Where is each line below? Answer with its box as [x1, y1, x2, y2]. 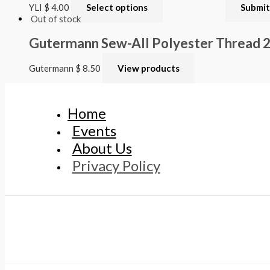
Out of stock [31, 13, 81, 24]
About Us [72, 139, 132, 157]
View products [118, 62, 180, 74]
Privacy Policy [72, 156, 160, 174]
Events [72, 121, 116, 139]
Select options [86, 1, 148, 13]
